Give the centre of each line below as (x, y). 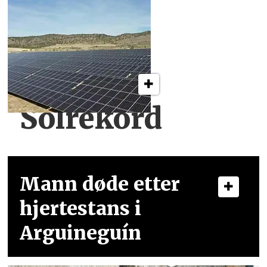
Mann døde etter (100, 184)
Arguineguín (81, 233)
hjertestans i (81, 208)
